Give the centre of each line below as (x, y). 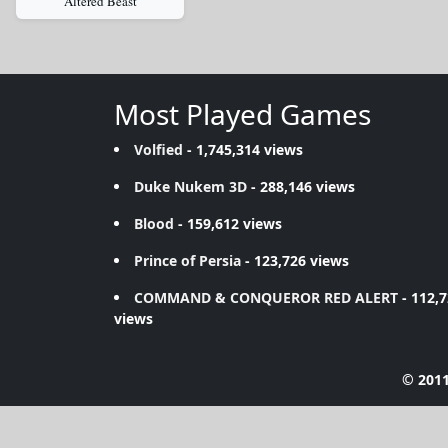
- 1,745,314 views (243, 149)
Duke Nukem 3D (190, 186)
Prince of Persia (187, 260)
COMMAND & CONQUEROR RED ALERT (266, 297)
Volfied (158, 149)
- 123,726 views (295, 260)
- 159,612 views (228, 223)
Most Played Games (242, 114)
